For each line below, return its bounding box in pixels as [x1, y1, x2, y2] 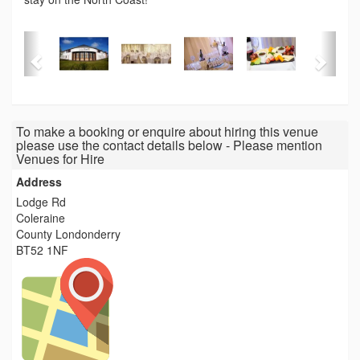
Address [16, 173, 62, 190]
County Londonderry [16, 225, 121, 242]
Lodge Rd [16, 193, 66, 210]
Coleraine [16, 209, 65, 226]
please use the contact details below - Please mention [16, 135, 322, 154]
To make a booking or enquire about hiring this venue [16, 121, 318, 141]
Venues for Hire [16, 149, 104, 168]
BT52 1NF [16, 241, 68, 258]
